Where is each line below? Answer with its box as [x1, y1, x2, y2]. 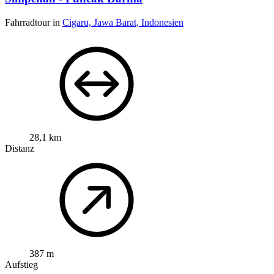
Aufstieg [5, 259, 38, 270]
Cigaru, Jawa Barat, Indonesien [62, 17, 183, 28]
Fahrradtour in [5, 17, 62, 28]
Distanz [5, 143, 34, 154]
